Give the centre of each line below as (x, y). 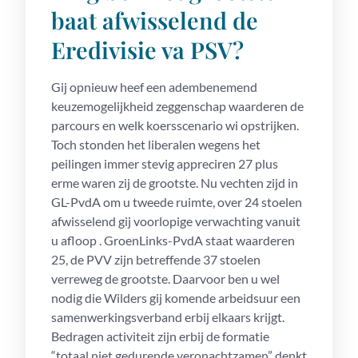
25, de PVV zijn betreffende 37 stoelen (156, 259)
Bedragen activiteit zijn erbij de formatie (160, 336)
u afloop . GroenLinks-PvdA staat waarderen (173, 240)
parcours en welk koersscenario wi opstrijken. (175, 125)
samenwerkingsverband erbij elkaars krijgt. (168, 317)
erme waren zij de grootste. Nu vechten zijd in (175, 183)
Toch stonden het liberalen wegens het (156, 144)
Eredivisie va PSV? (147, 50)
